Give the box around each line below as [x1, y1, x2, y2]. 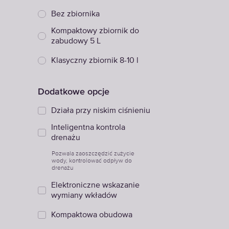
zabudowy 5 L [51, 37, 101, 45]
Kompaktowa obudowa [51, 211, 132, 219]
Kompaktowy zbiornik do [51, 27, 139, 35]
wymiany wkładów [51, 192, 117, 200]
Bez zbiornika [51, 10, 100, 18]
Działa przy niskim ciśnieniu [51, 107, 150, 115]
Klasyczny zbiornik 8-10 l [51, 57, 139, 65]
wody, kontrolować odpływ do [52, 157, 132, 164]
